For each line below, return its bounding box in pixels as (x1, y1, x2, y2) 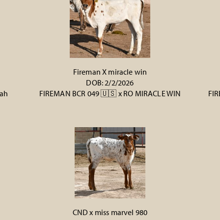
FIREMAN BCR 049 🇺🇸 (39, 88, 117, 98)
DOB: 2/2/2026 (86, 78, 134, 87)
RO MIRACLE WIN (123, 88, 181, 98)
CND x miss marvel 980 (72, 207, 148, 217)
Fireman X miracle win (73, 67, 147, 77)
